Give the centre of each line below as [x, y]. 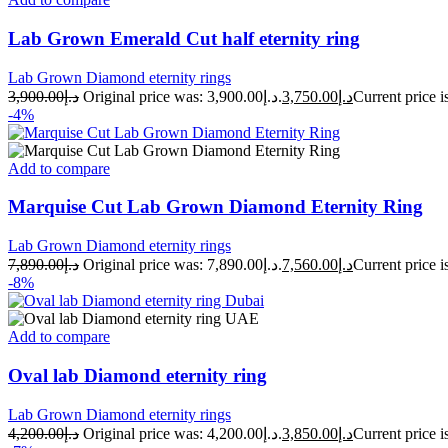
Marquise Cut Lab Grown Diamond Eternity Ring [215, 207]
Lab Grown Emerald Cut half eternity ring [184, 38]
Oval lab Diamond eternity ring [137, 375]
